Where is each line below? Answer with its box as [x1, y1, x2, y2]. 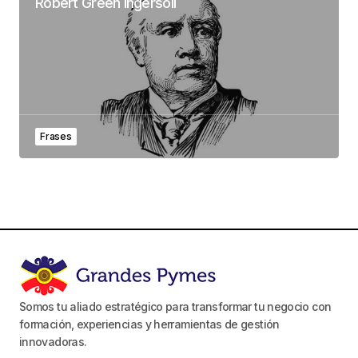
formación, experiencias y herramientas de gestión [19, 316, 280, 331]
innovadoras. [19, 334, 87, 348]
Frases [40, 129, 72, 142]
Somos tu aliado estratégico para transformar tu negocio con [19, 299, 332, 313]
